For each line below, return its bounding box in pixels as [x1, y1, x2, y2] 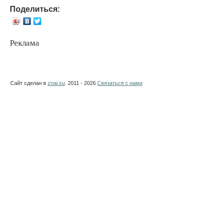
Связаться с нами [97, 80, 142, 86]
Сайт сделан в [10, 80, 48, 86]
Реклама [10, 38, 39, 48]
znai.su [48, 80, 65, 86]
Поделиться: [10, 4, 60, 13]
